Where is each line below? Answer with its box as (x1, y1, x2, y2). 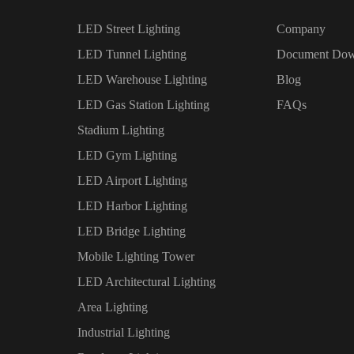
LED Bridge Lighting (77, 224, 186, 239)
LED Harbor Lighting (77, 199, 187, 213)
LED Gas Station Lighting (77, 98, 209, 112)
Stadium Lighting (77, 123, 164, 137)
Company (277, 22, 326, 36)
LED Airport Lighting (77, 174, 187, 188)
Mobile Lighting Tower (77, 250, 194, 264)
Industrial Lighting (77, 326, 170, 340)
